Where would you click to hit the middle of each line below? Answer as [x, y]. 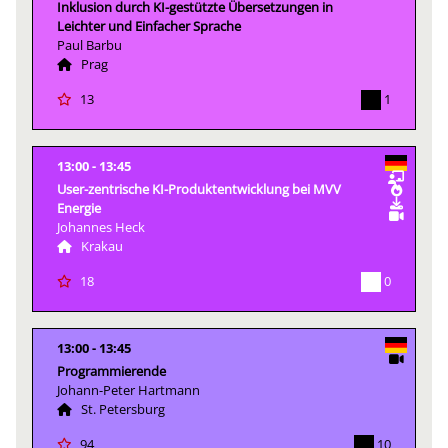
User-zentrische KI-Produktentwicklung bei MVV [199, 189]
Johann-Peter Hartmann [128, 390]
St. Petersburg [123, 409]
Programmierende [111, 371]
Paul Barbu [89, 45]
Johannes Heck [101, 227]
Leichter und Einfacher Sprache [149, 26]
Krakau [102, 246]
